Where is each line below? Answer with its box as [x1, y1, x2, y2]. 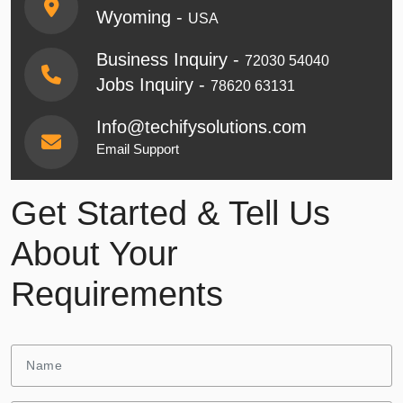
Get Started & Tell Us [11, 193, 330, 232]
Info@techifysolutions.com [96, 116, 307, 137]
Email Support [96, 140, 179, 157]
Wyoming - [96, 6, 188, 27]
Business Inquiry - [96, 49, 245, 69]
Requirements [11, 274, 223, 313]
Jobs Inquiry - [96, 74, 210, 94]
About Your [11, 234, 178, 273]
